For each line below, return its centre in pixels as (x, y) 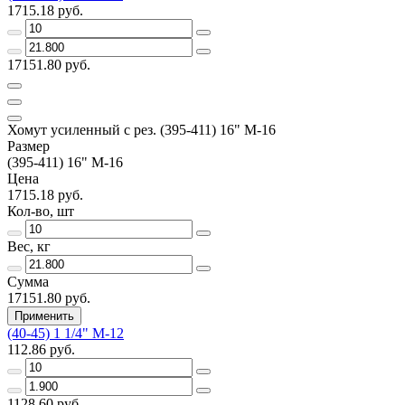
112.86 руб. (41, 349)
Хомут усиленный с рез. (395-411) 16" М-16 (141, 129)
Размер (28, 146)
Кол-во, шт (41, 211)
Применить (44, 316)
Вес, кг (29, 246)
